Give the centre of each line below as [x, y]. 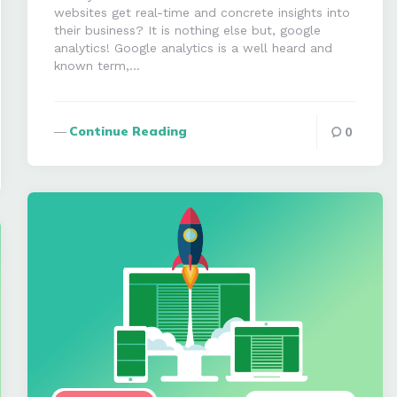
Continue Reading [128, 131]
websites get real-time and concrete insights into [202, 12]
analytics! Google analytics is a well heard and [193, 48]
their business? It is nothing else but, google [187, 30]
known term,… [97, 66]
